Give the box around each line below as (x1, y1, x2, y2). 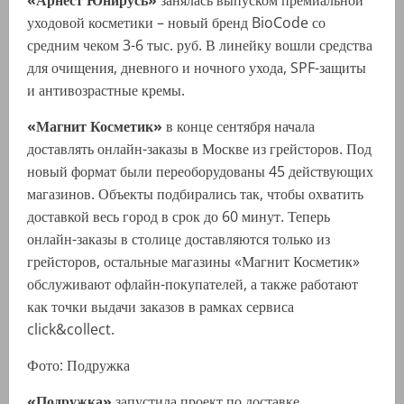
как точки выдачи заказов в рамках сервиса (27, 297, 294, 317)
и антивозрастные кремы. (27, 80, 185, 101)
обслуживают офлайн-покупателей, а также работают (27, 274, 358, 295)
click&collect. (27, 319, 115, 340)
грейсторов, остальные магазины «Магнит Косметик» (27, 252, 360, 272)
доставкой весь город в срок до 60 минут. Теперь (27, 207, 330, 227)
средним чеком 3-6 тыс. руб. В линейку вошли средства (27, 35, 372, 56)
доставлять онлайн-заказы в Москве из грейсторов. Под (27, 139, 372, 160)
